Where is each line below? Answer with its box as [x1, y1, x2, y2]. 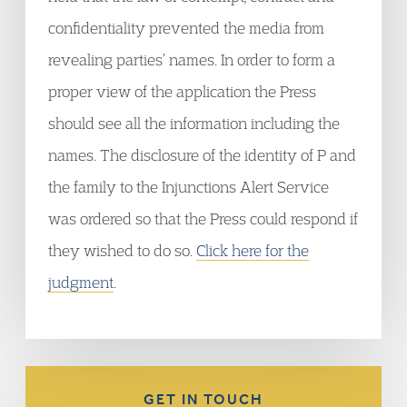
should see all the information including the [48, 114, 340, 133]
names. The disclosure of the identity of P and [48, 145, 356, 164]
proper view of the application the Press [48, 82, 316, 101]
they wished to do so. [48, 241, 196, 260]
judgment [48, 273, 114, 292]
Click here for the [196, 241, 309, 260]
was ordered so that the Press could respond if [48, 209, 358, 228]
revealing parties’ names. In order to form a [48, 50, 335, 69]
